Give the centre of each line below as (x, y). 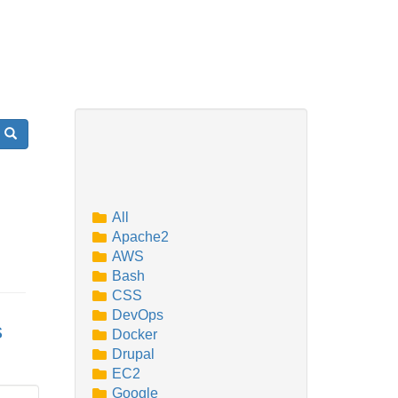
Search (24, 133)
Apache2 (140, 237)
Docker (134, 334)
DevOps (137, 315)
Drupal (133, 354)
